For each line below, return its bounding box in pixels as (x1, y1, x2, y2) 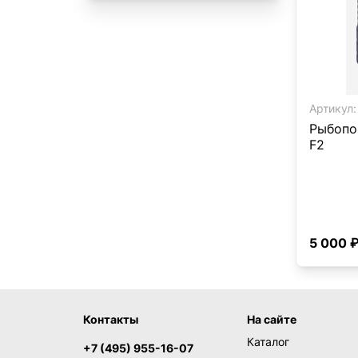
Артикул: (309, 101, 356, 115)
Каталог (247, 335, 290, 348)
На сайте (247, 312, 297, 326)
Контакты (83, 312, 138, 326)
